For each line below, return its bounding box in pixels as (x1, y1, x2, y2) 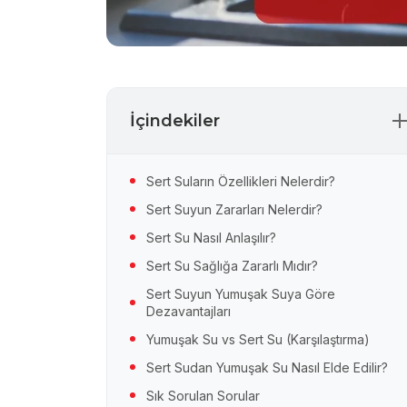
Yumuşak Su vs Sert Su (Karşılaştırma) (146, 331, 370, 347)
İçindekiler (130, 110, 220, 131)
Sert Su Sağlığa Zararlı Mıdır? (146, 257, 318, 273)
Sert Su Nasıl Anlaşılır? (146, 229, 276, 245)
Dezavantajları (146, 303, 231, 319)
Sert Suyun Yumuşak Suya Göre (146, 285, 335, 302)
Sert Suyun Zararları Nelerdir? (146, 201, 323, 217)
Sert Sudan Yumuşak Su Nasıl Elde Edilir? (146, 359, 388, 375)
